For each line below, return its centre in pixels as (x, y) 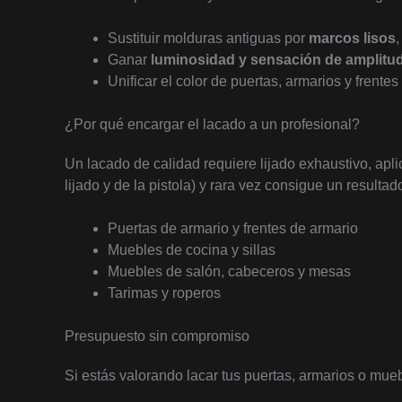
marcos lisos (352, 38)
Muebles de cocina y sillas (192, 250)
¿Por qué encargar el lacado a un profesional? (212, 124)
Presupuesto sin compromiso (157, 336)
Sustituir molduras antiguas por (208, 38)
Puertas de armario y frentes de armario (233, 228)
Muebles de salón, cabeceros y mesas (229, 271)
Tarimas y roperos (164, 293)
